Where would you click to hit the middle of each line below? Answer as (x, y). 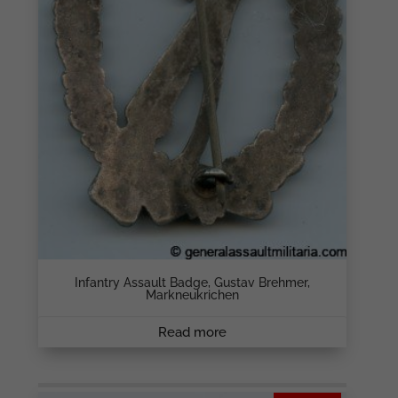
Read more (192, 332)
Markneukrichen (192, 295)
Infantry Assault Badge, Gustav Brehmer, (192, 283)
